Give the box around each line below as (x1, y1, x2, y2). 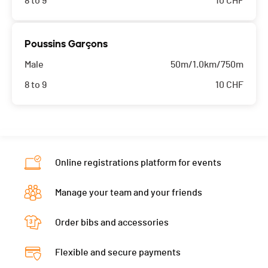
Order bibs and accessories (55, 218, 169, 228)
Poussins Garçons (25, 38, 108, 50)
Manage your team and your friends (55, 188, 203, 198)
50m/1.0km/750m (170, 60, 243, 70)
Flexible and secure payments (55, 248, 181, 258)
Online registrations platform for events (55, 158, 222, 168)
